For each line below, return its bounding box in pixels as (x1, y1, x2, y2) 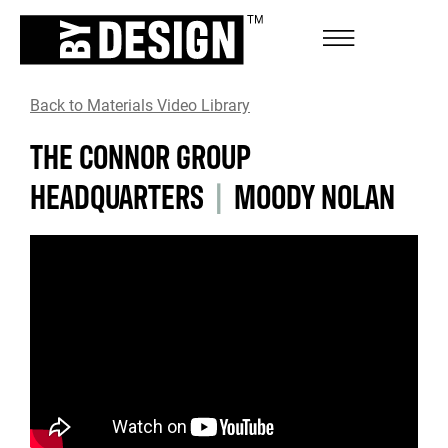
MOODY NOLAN (234, 172, 395, 217)
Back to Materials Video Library (30, 94, 250, 115)
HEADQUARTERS (30, 172, 204, 217)
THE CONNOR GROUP (30, 132, 251, 177)
